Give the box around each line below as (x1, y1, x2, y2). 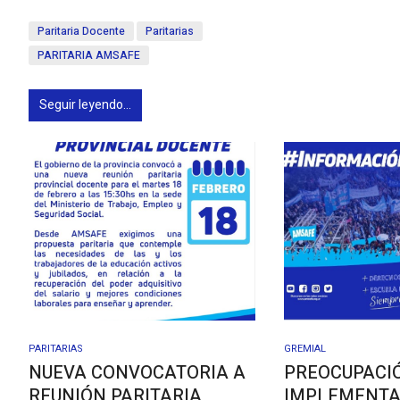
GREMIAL (284, 340, 327, 356)
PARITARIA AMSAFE (37, 46, 140, 63)
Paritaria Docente (37, 22, 125, 39)
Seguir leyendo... (39, 95, 131, 114)
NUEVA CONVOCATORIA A (29, 359, 246, 386)
